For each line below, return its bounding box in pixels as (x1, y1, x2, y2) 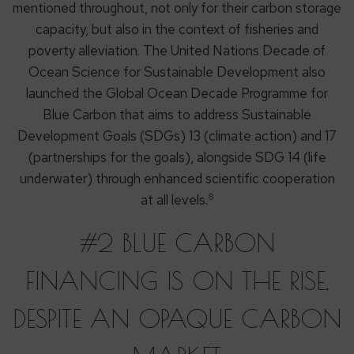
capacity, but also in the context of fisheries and (36, 21, 318, 39)
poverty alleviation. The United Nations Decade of (28, 42, 326, 60)
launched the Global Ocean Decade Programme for (26, 85, 328, 103)
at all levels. (140, 191, 208, 209)
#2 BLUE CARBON (79, 228, 275, 258)
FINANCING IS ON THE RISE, (25, 265, 329, 296)
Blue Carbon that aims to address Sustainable (43, 106, 311, 124)
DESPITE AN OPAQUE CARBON (13, 303, 341, 334)
